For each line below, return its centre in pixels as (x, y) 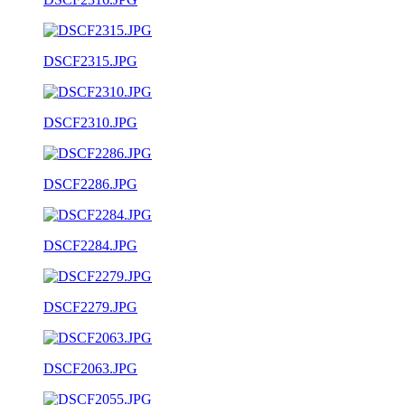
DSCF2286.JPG (90, 184)
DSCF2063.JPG (90, 368)
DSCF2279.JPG (90, 306)
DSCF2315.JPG (90, 61)
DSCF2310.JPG (90, 122)
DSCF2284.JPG (90, 245)
